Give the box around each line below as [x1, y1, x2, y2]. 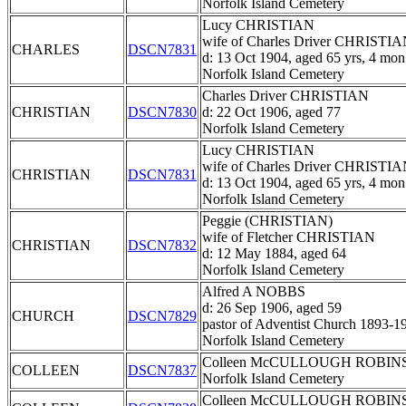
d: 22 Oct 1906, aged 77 [202, 104, 341, 121]
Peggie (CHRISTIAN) [202, 213, 333, 229]
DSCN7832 [128, 237, 197, 254]
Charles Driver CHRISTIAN [202, 88, 369, 104]
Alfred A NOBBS [202, 284, 305, 300]
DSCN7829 [128, 308, 197, 324]
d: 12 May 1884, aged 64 [202, 246, 346, 262]
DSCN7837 [128, 362, 197, 379]
